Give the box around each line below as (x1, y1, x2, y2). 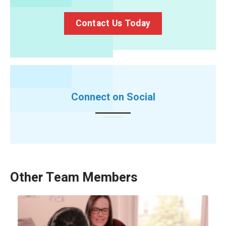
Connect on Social (71, 89, 155, 105)
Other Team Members (10, 168, 138, 188)
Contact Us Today (75, 17, 151, 30)
